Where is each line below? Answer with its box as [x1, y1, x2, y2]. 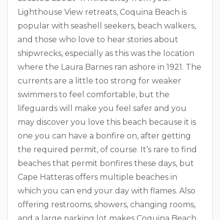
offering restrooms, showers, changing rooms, [18, 200, 195, 209]
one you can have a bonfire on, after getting [18, 131, 191, 140]
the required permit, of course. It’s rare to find [18, 145, 197, 154]
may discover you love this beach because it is [18, 117, 196, 127]
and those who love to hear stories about [18, 35, 178, 44]
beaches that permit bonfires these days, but [18, 159, 194, 168]
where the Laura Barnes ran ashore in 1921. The [18, 62, 201, 72]
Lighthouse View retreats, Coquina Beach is [18, 7, 187, 17]
